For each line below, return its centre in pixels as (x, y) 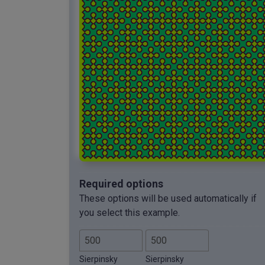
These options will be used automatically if (168, 198)
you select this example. (130, 212)
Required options (121, 183)
